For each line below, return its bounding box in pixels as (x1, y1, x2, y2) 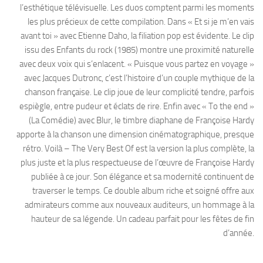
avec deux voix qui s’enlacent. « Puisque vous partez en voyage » (19, 59, 254, 70)
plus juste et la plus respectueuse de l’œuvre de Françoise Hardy (21, 157, 254, 168)
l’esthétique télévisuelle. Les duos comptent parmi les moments (20, 2, 254, 14)
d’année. (223, 228, 254, 239)
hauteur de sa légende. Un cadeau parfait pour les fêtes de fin (31, 214, 254, 225)
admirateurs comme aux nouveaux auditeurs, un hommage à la (25, 200, 254, 211)
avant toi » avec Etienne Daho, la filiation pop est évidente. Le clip (21, 31, 254, 42)
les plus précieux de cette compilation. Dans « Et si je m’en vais (28, 16, 254, 28)
